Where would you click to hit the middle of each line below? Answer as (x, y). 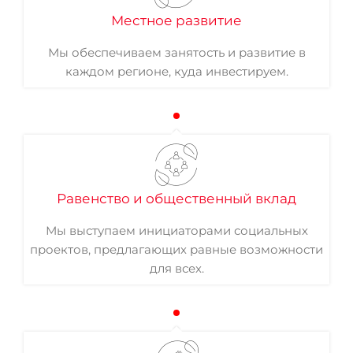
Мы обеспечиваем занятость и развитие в (176, 52)
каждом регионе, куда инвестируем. (176, 71)
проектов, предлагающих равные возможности (176, 249)
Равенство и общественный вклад (176, 199)
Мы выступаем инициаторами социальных (176, 230)
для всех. (176, 268)
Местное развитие (176, 20)
